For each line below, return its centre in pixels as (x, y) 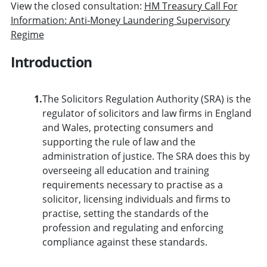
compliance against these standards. (125, 242)
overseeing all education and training (125, 170)
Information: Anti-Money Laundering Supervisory (120, 20)
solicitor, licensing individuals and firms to (136, 199)
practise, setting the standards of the (125, 213)
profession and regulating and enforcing (133, 227)
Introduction (51, 62)
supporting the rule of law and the (119, 142)
